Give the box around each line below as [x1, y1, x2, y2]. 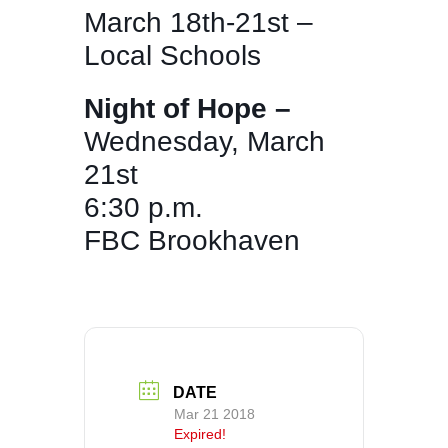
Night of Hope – [84, 93, 291, 125]
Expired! [174, 425, 226, 442]
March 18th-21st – [84, 7, 313, 39]
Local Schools [84, 40, 261, 72]
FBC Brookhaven [84, 225, 300, 257]
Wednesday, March [84, 126, 325, 158]
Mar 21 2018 [174, 405, 255, 422]
